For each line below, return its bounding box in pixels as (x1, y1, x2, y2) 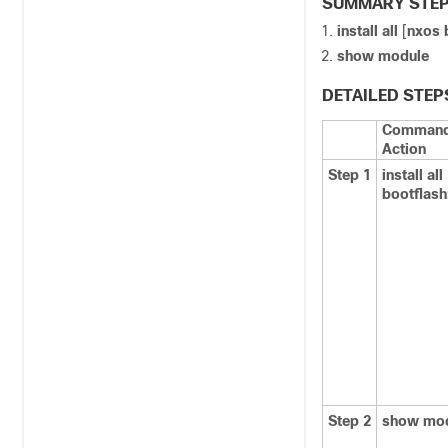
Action (382, 141, 426, 157)
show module (337, 48, 429, 64)
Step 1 (328, 167, 371, 183)
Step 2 (328, 413, 371, 429)
